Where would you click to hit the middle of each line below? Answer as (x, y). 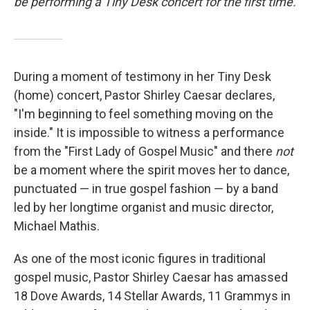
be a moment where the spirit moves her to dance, (152, 170)
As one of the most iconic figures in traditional (140, 258)
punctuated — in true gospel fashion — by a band (146, 189)
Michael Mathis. (57, 226)
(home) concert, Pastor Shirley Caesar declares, (144, 95)
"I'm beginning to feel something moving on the (144, 114)
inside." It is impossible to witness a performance (149, 133)
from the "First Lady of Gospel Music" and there (145, 151)
